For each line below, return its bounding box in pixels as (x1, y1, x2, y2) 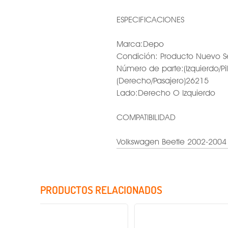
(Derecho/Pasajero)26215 (117, 76, 209, 86)
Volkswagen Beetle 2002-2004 (117, 137, 226, 147)
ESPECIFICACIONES (117, 15, 184, 25)
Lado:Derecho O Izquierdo (117, 88, 215, 98)
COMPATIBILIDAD (117, 112, 176, 123)
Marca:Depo (117, 39, 164, 49)
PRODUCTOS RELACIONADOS (40, 183, 162, 197)
